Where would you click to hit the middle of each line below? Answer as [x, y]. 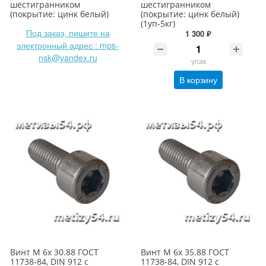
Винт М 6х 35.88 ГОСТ [185, 252]
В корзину [198, 80]
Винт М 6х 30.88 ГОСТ [54, 252]
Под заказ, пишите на [68, 33]
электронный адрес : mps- [68, 45]
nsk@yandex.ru [68, 58]
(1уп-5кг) [158, 24]
